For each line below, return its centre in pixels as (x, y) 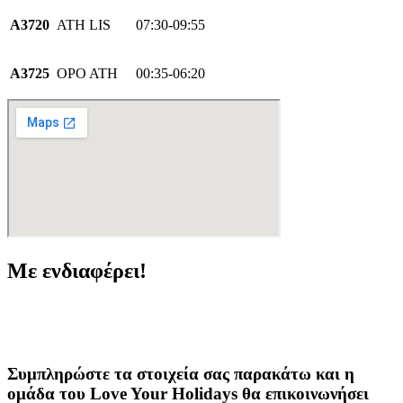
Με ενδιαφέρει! (77, 271)
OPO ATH (87, 74)
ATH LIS (84, 25)
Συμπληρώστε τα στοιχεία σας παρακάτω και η (181, 373)
